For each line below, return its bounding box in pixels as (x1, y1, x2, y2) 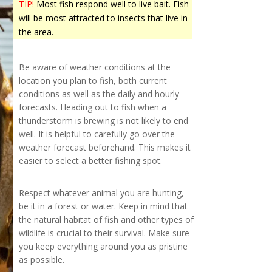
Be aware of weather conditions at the (19, 61, 171, 73)
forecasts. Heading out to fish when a (19, 101, 167, 114)
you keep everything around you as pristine (19, 240, 188, 253)
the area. (19, 25, 54, 38)
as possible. (19, 254, 65, 266)
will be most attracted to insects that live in (19, 12, 188, 24)
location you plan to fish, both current (19, 75, 168, 87)
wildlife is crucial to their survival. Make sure (19, 227, 190, 239)
